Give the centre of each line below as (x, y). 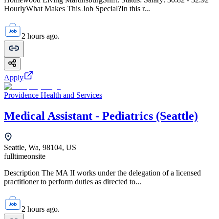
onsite (36, 156)
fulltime (16, 156)
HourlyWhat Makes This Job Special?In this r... (77, 8)
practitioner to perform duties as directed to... (73, 181)
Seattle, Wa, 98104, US (40, 147)
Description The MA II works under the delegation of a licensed (102, 173)
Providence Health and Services (53, 95)
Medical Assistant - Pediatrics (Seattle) (101, 116)
